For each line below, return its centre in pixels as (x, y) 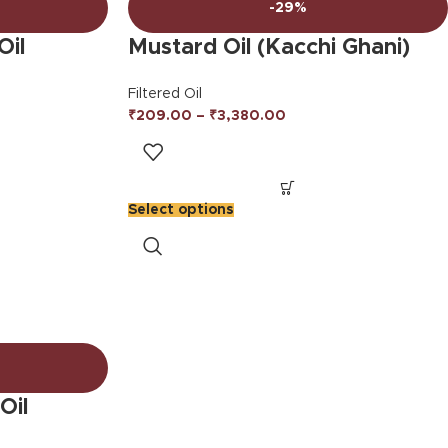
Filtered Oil (164, 94)
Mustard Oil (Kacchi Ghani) (268, 48)
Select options (180, 210)
